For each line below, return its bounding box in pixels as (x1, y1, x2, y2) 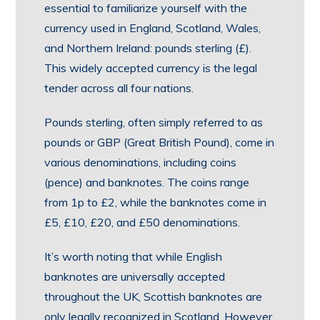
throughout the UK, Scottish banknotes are (44, 289, 263, 304)
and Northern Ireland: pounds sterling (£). (44, 41, 252, 55)
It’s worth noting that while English (44, 249, 223, 264)
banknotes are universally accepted (44, 269, 226, 284)
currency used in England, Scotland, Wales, (44, 21, 261, 35)
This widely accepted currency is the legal (44, 61, 258, 75)
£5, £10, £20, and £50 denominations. (44, 215, 241, 229)
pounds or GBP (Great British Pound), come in (44, 135, 275, 149)
